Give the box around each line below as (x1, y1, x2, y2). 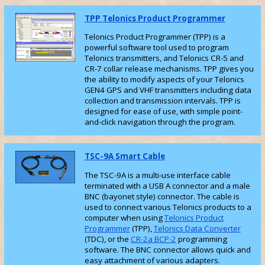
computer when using (84, 212, 164, 223)
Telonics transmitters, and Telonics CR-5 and (84, 53, 244, 64)
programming (176, 233, 227, 244)
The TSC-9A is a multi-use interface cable (84, 169, 231, 180)
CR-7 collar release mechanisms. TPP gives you (84, 63, 254, 75)
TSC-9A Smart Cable (84, 151, 165, 162)
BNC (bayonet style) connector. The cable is (84, 190, 240, 202)
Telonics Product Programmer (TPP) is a (84, 31, 225, 43)
